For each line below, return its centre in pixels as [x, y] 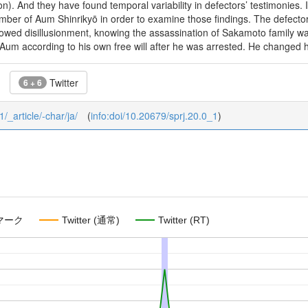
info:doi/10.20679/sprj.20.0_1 [154, 115]
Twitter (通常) [91, 220]
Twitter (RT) [184, 220]
